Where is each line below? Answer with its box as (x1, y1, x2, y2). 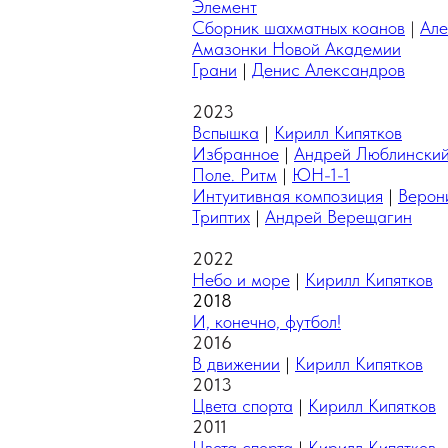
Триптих (192, 206, 250, 227)
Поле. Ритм (192, 164, 277, 185)
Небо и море (192, 269, 290, 290)
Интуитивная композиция (192, 185, 383, 206)
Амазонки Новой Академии (192, 38, 401, 59)
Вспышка (192, 122, 259, 143)
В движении (192, 353, 280, 374)
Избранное (192, 143, 279, 164)
